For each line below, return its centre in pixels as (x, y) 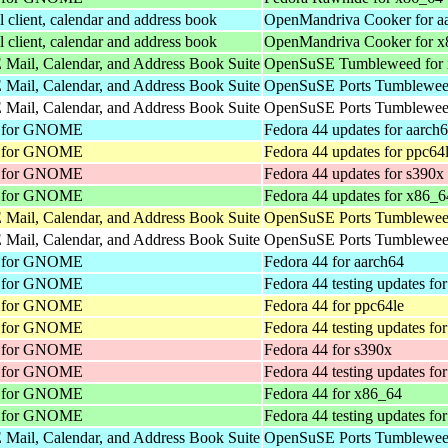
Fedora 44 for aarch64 (334, 261)
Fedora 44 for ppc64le (334, 305)
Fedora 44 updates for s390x (354, 173)
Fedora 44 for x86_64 (333, 393)
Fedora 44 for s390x (328, 349)
